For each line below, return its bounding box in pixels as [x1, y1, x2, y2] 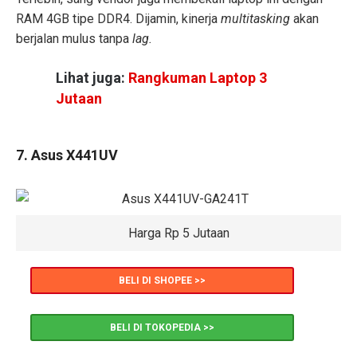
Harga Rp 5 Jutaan [127, 225, 229, 241]
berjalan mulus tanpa [16, 30, 132, 46]
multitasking [221, 10, 293, 26]
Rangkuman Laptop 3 [128, 69, 267, 87]
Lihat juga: [56, 69, 128, 87]
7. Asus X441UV [16, 146, 118, 163]
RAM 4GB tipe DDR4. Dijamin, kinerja [16, 10, 221, 26]
